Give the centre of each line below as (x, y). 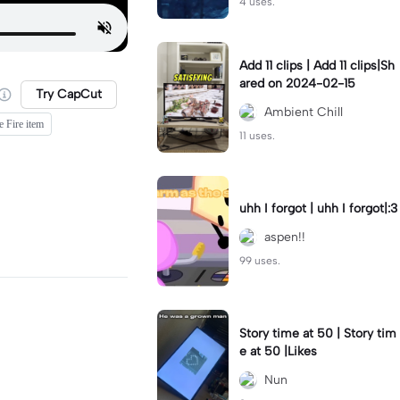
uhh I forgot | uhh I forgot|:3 (318, 208)
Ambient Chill (304, 112)
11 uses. (257, 136)
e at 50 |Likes (278, 351)
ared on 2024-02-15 (297, 83)
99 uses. (260, 261)
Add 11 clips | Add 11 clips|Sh (317, 66)
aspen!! (285, 237)
